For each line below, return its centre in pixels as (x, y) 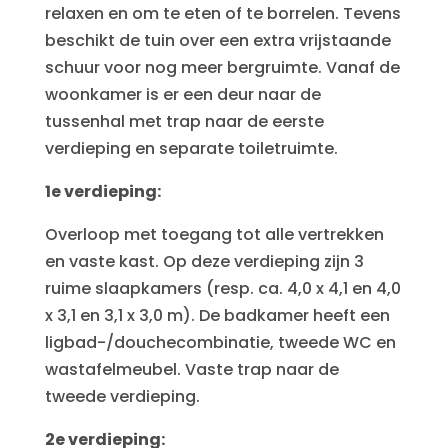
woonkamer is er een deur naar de (182, 94)
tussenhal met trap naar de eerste (184, 121)
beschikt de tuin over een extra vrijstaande (217, 40)
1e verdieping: (102, 191)
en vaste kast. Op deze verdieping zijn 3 (204, 261)
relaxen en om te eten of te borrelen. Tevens (222, 13)
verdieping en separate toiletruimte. (191, 148)
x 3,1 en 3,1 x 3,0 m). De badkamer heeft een (217, 315)
